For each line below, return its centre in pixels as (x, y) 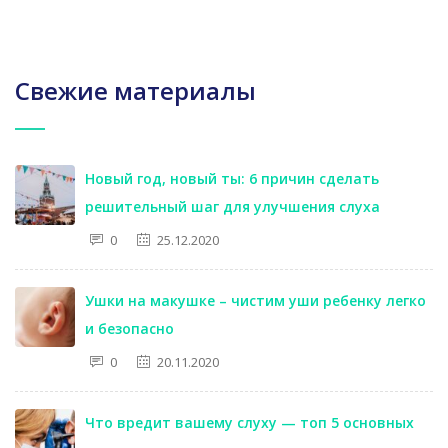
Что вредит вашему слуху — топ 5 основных (249, 422)
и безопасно (129, 328)
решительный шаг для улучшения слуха (232, 206)
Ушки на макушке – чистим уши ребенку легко (255, 300)
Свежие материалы (135, 90)
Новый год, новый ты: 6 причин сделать (232, 178)
